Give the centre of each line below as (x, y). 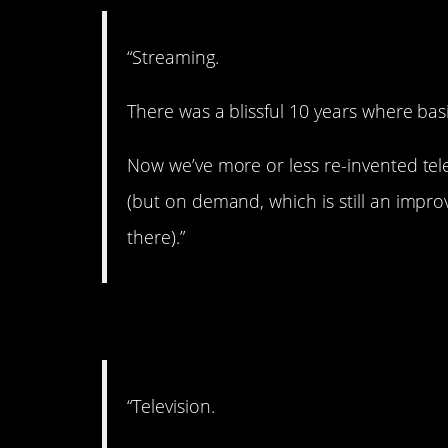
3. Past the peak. (243, 322)
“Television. (171, 406)
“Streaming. (173, 56)
